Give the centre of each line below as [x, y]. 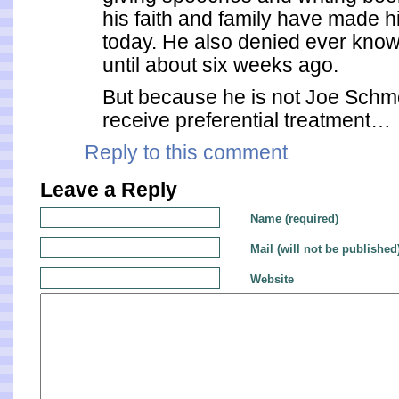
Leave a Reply [109, 190]
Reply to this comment [186, 152]
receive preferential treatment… [247, 120]
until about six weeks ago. [220, 65]
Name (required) [294, 219]
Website [272, 279]
